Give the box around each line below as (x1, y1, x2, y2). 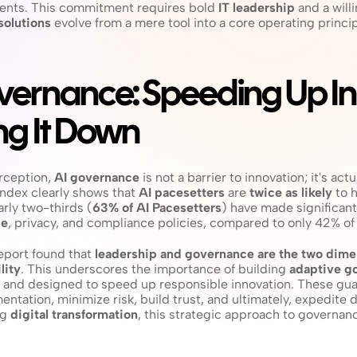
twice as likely (249, 185, 332, 200)
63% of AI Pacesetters (92, 200, 222, 215)
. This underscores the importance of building (21, 261, 289, 277)
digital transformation (10, 307, 138, 322)
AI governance (54, 170, 139, 185)
